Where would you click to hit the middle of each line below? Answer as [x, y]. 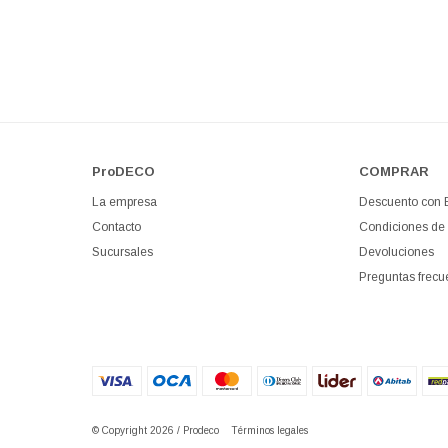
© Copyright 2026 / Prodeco [161, 430]
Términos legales [269, 430]
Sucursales [122, 252]
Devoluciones [396, 252]
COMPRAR [393, 171]
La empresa [124, 202]
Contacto [116, 227]
